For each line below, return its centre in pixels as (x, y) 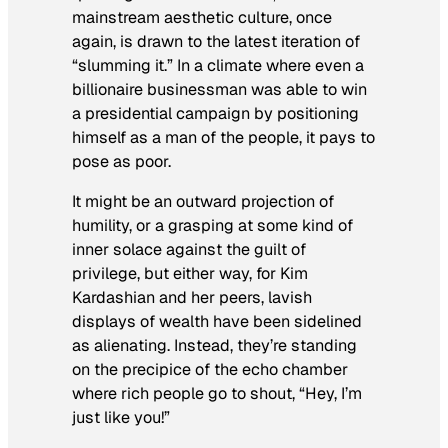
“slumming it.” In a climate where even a (218, 65)
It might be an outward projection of (203, 201)
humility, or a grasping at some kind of (212, 225)
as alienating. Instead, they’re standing (214, 345)
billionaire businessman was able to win (219, 89)
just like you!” (121, 417)
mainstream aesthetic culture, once (202, 17)
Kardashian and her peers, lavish (192, 297)
